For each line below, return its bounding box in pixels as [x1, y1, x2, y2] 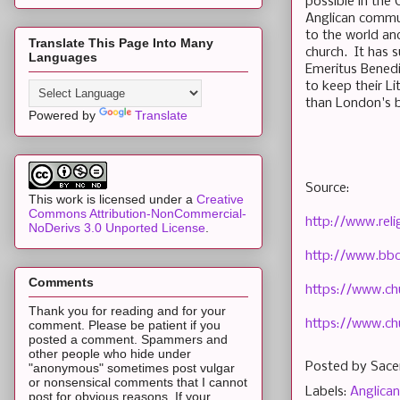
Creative [196, 191, 244, 206]
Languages [29, 49, 97, 64]
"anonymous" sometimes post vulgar [29, 361, 235, 376]
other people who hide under [29, 346, 191, 362]
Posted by [305, 359, 371, 374]
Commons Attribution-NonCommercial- [29, 205, 246, 221]
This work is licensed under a [29, 191, 196, 206]
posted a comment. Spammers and [29, 332, 228, 347]
